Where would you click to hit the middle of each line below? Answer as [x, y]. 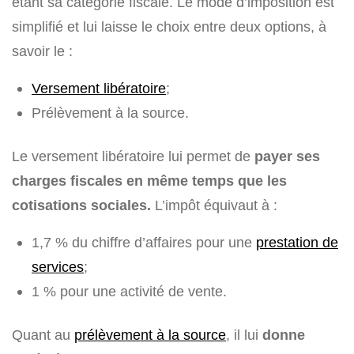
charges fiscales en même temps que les [149, 181]
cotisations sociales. [81, 205]
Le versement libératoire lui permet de [133, 156]
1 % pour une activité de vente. [129, 292]
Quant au [43, 335]
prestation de [297, 243]
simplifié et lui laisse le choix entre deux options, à [169, 27]
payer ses [287, 156]
